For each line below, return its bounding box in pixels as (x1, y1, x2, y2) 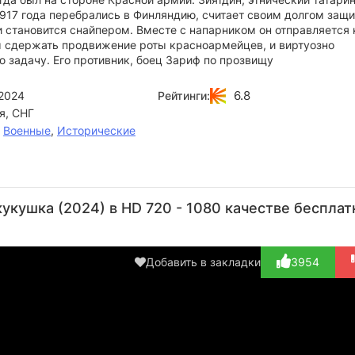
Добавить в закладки (146, 255, 261, 269)
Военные (3, 124, 51, 137)
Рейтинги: (158, 89, 210, 102)
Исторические (57, 124, 136, 137)
